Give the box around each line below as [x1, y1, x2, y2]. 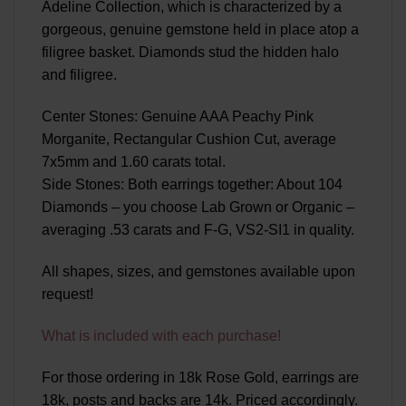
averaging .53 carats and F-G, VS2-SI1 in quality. [42, 222, 354, 238]
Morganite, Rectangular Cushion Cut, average [42, 131, 336, 148]
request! [42, 285, 93, 302]
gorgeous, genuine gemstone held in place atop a [42, 22, 359, 38]
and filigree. [42, 67, 117, 83]
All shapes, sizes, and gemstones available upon [42, 263, 355, 279]
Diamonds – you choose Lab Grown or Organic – [42, 199, 354, 216]
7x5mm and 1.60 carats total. [42, 154, 226, 170]
